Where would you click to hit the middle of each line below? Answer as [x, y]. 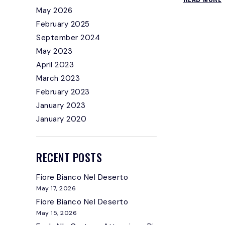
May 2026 [54, 11]
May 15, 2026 [57, 213]
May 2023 [54, 51]
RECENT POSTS [69, 157]
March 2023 [58, 78]
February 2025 [63, 24]
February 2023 [63, 92]
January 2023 [61, 105]
